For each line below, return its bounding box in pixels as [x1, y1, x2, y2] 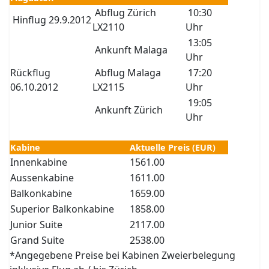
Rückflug [10, 66, 51, 79]
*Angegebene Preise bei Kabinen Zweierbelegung [10, 249, 236, 262]
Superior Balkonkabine [10, 202, 115, 216]
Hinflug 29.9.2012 [10, 13, 92, 26]
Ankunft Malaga [92, 43, 168, 56]
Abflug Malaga [92, 66, 162, 79]
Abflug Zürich [92, 6, 157, 19]
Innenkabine [10, 156, 68, 169]
